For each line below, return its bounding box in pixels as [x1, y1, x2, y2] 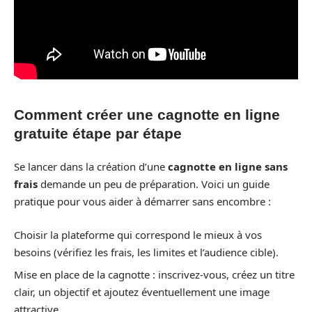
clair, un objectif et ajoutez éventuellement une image [14, 285, 270, 299]
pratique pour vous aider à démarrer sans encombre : [14, 194, 271, 209]
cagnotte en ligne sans [168, 159, 288, 174]
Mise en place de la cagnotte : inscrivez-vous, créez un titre [14, 267, 295, 282]
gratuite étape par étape [14, 125, 182, 141]
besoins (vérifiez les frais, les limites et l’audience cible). [14, 244, 279, 259]
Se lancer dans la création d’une [14, 159, 168, 174]
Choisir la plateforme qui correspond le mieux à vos [14, 227, 262, 242]
